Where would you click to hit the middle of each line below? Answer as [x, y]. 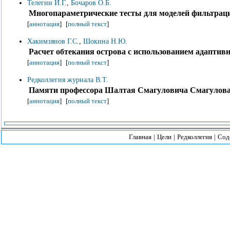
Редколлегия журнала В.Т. [68, 80]
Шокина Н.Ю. [105, 41]
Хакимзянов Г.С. [53, 41]
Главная [140, 137]
